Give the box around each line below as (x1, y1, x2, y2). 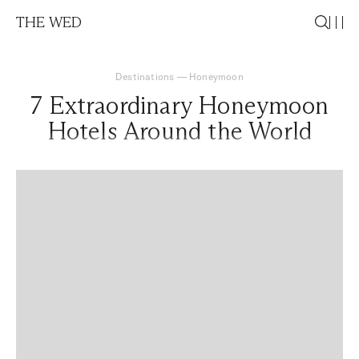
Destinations (115, 71, 175, 83)
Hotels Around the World (46, 116, 313, 146)
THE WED (16, 14, 83, 31)
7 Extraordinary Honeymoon (30, 91, 329, 120)
